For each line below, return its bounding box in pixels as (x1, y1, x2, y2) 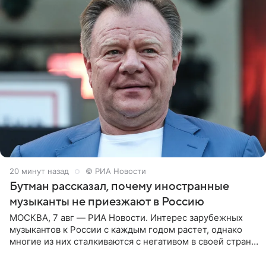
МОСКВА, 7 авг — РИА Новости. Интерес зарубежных (9, 211, 243, 223)
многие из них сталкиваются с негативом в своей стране (9, 235, 256, 247)
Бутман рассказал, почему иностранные (9, 179, 229, 193)
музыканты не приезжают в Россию (9, 195, 204, 208)
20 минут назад (9, 166, 69, 176)
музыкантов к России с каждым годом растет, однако (9, 223, 242, 235)
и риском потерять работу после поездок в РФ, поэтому (9, 247, 252, 259)
